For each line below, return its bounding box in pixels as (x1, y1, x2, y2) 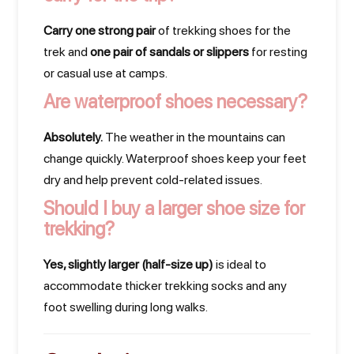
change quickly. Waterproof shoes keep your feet (43, 151, 307, 166)
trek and (43, 44, 90, 59)
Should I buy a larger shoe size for (43, 197, 305, 220)
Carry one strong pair (43, 23, 156, 38)
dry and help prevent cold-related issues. (43, 172, 262, 187)
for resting (249, 44, 307, 59)
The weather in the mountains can (103, 130, 285, 145)
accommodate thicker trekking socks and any (43, 278, 287, 293)
